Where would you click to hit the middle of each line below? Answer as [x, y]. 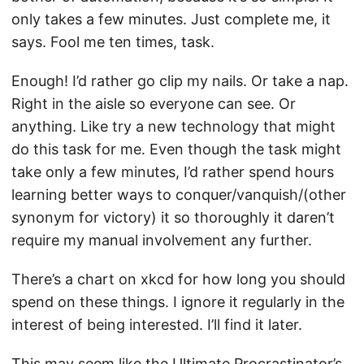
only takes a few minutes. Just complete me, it [171, 19]
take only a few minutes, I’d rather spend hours [173, 172]
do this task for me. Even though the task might [176, 149]
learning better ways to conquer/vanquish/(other [179, 195]
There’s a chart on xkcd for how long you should [178, 279]
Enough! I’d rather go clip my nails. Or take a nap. [180, 81]
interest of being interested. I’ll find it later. [157, 325]
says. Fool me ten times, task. [113, 42]
